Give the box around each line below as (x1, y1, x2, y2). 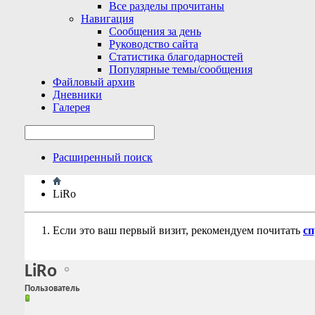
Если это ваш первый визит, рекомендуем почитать (53, 224, 303, 236)
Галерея (53, 101, 90, 113)
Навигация (81, 13, 134, 25)
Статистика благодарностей (109, 51, 243, 63)
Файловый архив (53, 76, 135, 88)
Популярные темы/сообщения (109, 63, 252, 75)
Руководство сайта (109, 38, 198, 50)
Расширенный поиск (53, 151, 153, 163)
